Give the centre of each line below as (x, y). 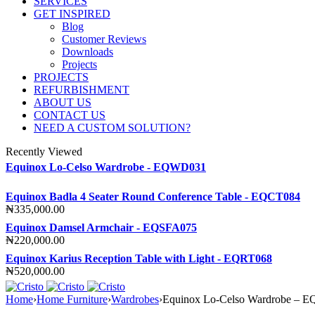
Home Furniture (72, 300)
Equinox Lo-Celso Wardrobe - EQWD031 (106, 167)
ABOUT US (63, 103)
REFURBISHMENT (82, 90)
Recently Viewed (44, 152)
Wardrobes (135, 300)
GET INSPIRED (72, 14)
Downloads (88, 52)
